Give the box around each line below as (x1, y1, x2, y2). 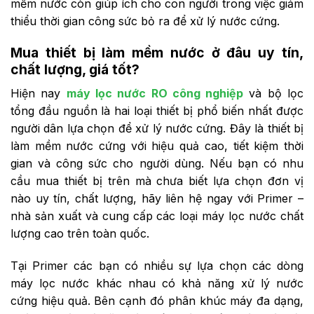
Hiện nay (11, 86, 67, 101)
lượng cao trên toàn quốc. (11, 226, 149, 241)
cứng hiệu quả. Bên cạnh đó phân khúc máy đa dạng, (11, 293, 303, 308)
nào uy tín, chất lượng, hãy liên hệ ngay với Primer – (11, 191, 303, 206)
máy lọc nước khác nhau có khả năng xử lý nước (11, 275, 303, 290)
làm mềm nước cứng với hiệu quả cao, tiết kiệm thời (11, 139, 303, 153)
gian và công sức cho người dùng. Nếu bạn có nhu (11, 156, 303, 171)
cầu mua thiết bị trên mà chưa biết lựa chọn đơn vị (11, 174, 303, 189)
